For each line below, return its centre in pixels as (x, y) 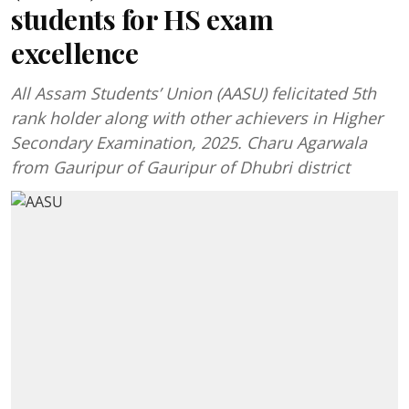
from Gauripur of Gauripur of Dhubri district (180, 167)
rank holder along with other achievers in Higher (197, 118)
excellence (74, 53)
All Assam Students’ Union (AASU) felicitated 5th (194, 93)
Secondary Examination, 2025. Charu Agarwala (189, 142)
